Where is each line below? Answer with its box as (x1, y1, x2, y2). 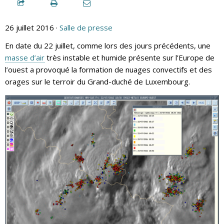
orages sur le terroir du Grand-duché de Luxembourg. (5, 76, 190, 86)
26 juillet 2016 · (5, 22, 59, 32)
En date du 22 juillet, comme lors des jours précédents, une (5, 40, 210, 50)
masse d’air (5, 52, 44, 62)
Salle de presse (59, 22, 112, 32)
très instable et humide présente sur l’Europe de (44, 52, 214, 62)
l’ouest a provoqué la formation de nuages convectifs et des (5, 64, 212, 74)
